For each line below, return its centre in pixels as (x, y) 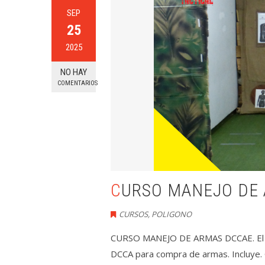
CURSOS (133, 214)
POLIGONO (172, 214)
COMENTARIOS (77, 83)
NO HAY (74, 72)
